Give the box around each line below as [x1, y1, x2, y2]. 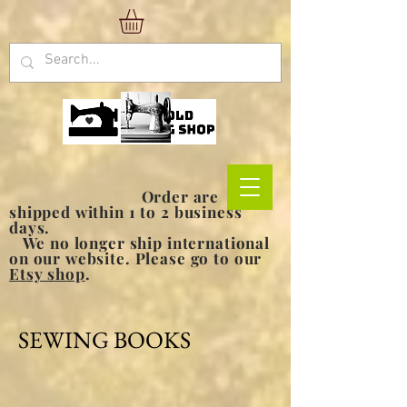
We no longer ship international [9, 233, 270, 253]
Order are [9, 186, 220, 207]
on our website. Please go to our [9, 248, 263, 269]
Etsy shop [9, 263, 85, 284]
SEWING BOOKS [18, 324, 191, 356]
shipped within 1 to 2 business [9, 202, 243, 223]
